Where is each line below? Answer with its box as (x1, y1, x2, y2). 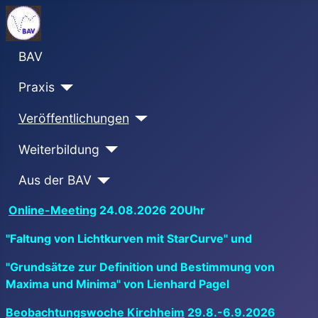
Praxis (18, 79, 55, 95)
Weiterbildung (18, 141, 99, 157)
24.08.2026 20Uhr (97, 202, 205, 217)
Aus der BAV (18, 172, 92, 188)
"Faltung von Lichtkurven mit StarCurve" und (6, 231, 252, 246)
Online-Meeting (9, 202, 97, 217)
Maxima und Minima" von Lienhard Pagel (6, 276, 229, 291)
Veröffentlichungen (18, 110, 129, 126)
